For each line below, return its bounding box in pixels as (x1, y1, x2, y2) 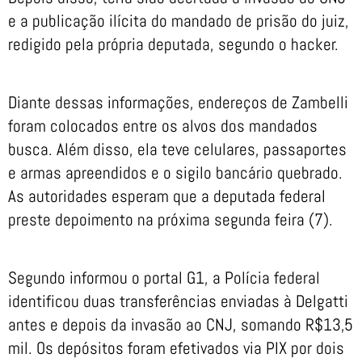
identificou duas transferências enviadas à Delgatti (8, 290, 348, 313)
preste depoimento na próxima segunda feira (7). (8, 208, 333, 230)
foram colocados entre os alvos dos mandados (8, 114, 318, 137)
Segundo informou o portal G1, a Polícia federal (8, 267, 320, 289)
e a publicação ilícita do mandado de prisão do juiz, (8, 9, 349, 32)
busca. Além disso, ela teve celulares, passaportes (8, 137, 347, 160)
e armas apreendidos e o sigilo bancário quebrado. (8, 161, 343, 183)
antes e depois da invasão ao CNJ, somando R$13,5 (8, 314, 353, 336)
